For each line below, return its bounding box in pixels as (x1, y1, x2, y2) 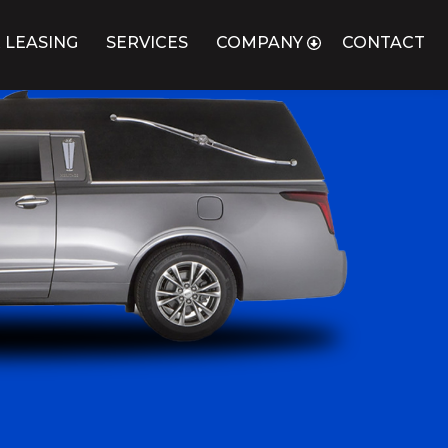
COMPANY (215, 33, 303, 53)
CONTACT (342, 33, 425, 53)
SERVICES (105, 33, 188, 53)
